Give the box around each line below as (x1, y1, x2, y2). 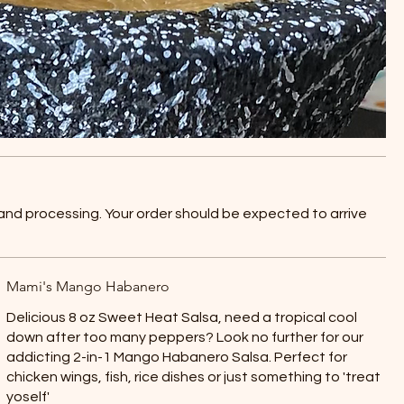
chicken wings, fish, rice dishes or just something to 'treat (5, 370, 381, 384)
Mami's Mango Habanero (5, 278, 170, 295)
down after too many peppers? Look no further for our (5, 330, 363, 344)
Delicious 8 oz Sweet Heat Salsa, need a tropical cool (5, 310, 357, 325)
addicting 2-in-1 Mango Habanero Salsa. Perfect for (5, 350, 347, 364)
